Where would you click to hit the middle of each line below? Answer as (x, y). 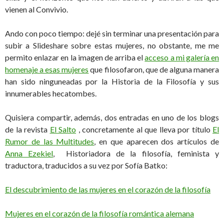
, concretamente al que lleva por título (144, 129)
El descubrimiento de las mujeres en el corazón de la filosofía (108, 189)
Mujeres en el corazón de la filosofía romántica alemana (99, 213)
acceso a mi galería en (182, 57)
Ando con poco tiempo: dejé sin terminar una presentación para (112, 33)
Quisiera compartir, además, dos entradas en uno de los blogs (112, 117)
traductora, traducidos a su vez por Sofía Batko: (86, 165)
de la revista (27, 129)
